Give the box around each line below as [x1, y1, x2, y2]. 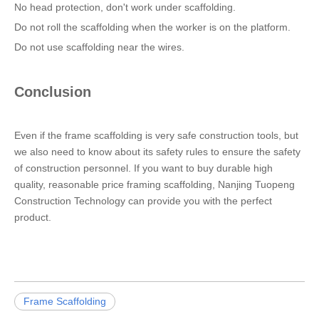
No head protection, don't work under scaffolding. [14, 1, 236, 13]
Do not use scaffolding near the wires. [14, 41, 184, 53]
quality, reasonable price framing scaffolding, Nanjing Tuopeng [14, 179, 295, 190]
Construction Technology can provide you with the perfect [14, 195, 272, 206]
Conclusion [14, 84, 91, 100]
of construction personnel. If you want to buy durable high [14, 162, 273, 174]
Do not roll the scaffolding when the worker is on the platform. [14, 21, 291, 33]
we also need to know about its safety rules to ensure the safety [14, 146, 300, 157]
